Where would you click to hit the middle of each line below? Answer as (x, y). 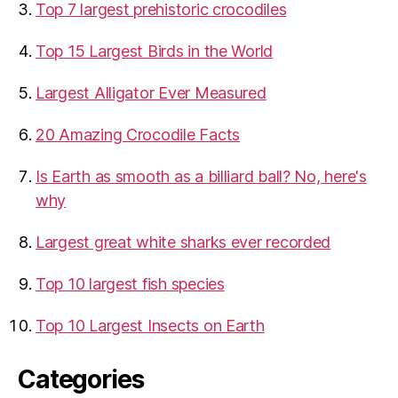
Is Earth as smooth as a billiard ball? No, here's (201, 177)
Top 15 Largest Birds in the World (155, 52)
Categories (81, 380)
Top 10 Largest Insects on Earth (150, 326)
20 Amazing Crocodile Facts (138, 135)
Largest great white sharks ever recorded (183, 243)
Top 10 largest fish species (130, 284)
